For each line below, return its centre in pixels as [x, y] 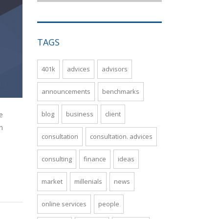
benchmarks [121, 91]
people [109, 204]
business [80, 114]
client [113, 114]
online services [64, 204]
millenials [88, 181]
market [52, 181]
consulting [57, 159]
